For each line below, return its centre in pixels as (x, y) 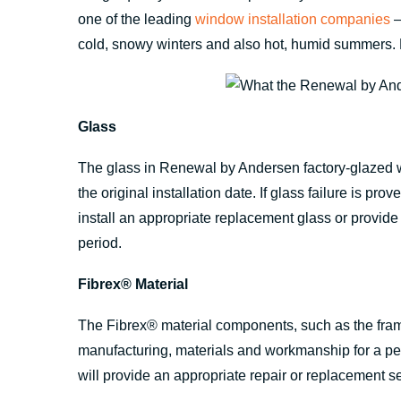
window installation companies (293, 19)
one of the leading (137, 19)
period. (100, 243)
